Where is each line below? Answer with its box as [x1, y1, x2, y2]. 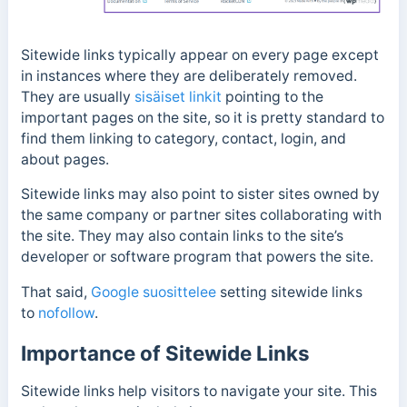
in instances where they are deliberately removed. [20, 66, 357, 84]
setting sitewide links [215, 283, 362, 302]
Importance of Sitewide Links [20, 340, 310, 365]
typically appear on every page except [117, 45, 379, 64]
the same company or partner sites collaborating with [20, 206, 382, 224]
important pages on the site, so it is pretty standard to [20, 108, 384, 126]
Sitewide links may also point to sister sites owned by [20, 185, 380, 203]
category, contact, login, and [154, 129, 346, 147]
